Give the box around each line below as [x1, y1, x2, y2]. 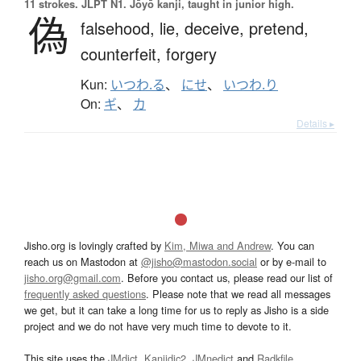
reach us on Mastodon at [24, 253, 141, 269]
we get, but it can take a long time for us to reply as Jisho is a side [24, 301, 329, 317]
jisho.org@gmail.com [24, 269, 121, 285]
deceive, [185, 15, 249, 39]
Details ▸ [297, 115, 334, 130]
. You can [271, 237, 314, 253]
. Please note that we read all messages [146, 285, 330, 301]
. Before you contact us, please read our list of [121, 269, 333, 285]
